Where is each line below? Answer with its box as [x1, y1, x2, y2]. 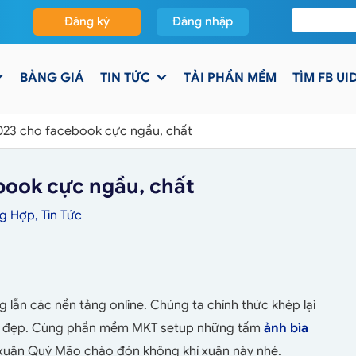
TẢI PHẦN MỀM [184, 70, 277, 86]
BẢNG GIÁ [20, 70, 85, 86]
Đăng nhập [172, 14, 233, 29]
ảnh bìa [264, 320, 308, 336]
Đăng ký [64, 14, 110, 29]
